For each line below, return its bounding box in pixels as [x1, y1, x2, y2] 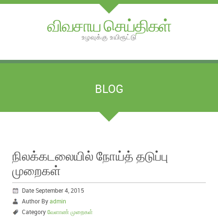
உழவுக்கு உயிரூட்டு [81, 32, 137, 41]
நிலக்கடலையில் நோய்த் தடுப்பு [12, 147, 168, 164]
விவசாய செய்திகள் [47, 14, 171, 36]
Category [22, 208, 47, 216]
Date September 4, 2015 [22, 186, 84, 195]
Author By [22, 197, 50, 205]
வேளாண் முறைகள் [47, 208, 93, 216]
